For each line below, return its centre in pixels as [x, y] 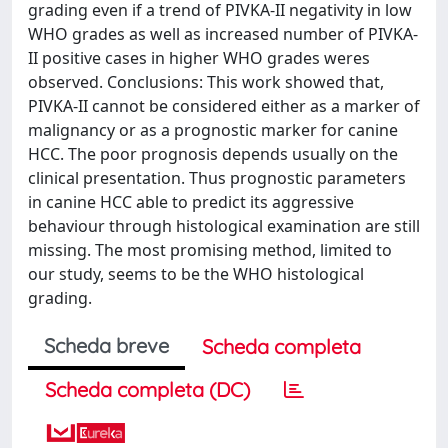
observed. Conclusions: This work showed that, [206, 82]
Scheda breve [106, 345]
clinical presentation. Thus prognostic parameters [217, 178]
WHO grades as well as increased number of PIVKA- [223, 34]
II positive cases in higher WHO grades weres [199, 58]
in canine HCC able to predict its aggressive [191, 202]
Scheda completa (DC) [147, 389]
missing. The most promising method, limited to [210, 250]
